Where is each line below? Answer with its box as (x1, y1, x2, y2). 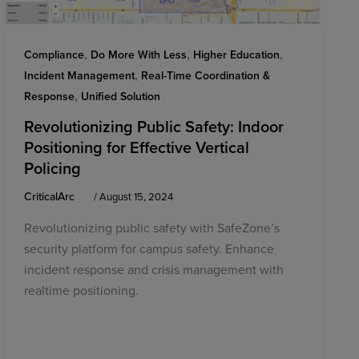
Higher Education (192, 46, 280, 63)
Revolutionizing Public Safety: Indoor (23, 115, 284, 139)
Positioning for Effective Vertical (23, 135, 249, 159)
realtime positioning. (23, 280, 139, 299)
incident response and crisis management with (23, 260, 284, 278)
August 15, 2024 (99, 189, 173, 204)
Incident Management (23, 67, 135, 83)
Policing (23, 156, 81, 180)
